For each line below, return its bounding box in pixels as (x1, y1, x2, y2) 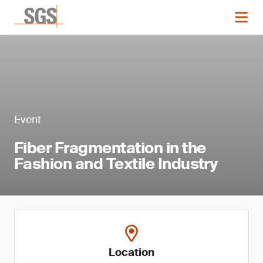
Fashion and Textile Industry (14, 154, 218, 174)
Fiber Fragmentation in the (14, 138, 206, 158)
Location (109, 245, 154, 259)
